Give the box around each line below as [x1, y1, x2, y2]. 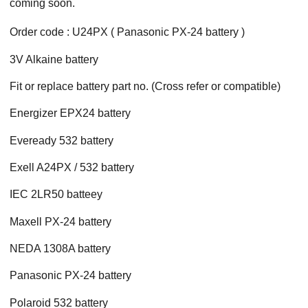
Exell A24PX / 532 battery [10, 161, 134, 173]
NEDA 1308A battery [10, 242, 111, 254]
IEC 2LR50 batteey [10, 188, 102, 201]
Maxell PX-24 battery [10, 215, 111, 228]
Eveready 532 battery [10, 134, 113, 146]
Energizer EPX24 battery [10, 107, 131, 120]
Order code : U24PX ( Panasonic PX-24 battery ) [10, 26, 245, 38]
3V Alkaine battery [10, 53, 98, 65]
